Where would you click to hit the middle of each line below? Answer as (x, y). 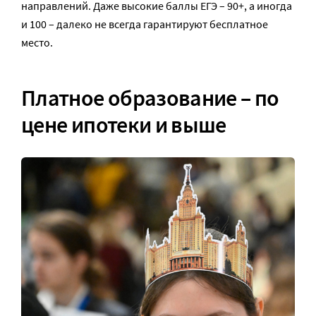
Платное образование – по (150, 98)
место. (37, 42)
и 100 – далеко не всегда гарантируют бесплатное (145, 24)
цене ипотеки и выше (124, 125)
